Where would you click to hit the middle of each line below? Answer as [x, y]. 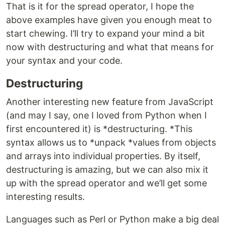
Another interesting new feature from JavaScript [110, 102]
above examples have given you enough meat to [109, 20]
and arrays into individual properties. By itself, [103, 156]
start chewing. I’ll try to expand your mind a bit [105, 34]
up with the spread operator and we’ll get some [106, 183]
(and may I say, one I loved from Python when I [106, 116]
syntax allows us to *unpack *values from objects [111, 143]
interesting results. [45, 197]
